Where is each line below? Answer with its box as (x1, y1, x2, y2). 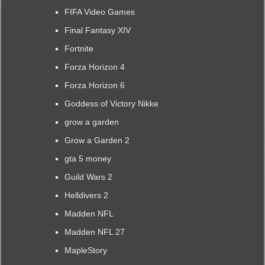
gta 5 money (64, 154, 111, 164)
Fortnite (64, 44, 93, 54)
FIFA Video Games (64, 7, 135, 17)
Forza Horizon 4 (64, 62, 125, 72)
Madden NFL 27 (64, 227, 125, 237)
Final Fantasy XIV (64, 25, 131, 35)
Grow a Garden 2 (64, 135, 130, 146)
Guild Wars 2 (64, 172, 112, 182)
